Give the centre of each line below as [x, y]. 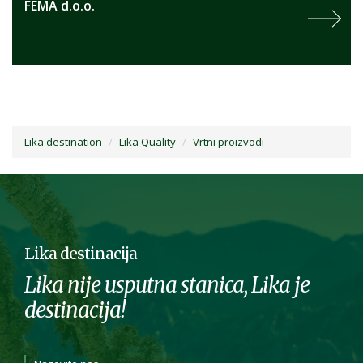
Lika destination [63, 142]
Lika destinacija [81, 254]
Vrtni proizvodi [228, 142]
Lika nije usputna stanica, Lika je [167, 285]
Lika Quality [147, 142]
